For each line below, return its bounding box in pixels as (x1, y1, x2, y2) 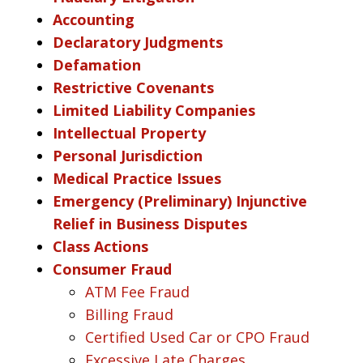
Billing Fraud (85, 304, 173, 324)
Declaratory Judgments (53, 32, 223, 52)
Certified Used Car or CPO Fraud (85, 327, 310, 347)
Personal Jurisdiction (53, 145, 203, 165)
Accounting (53, 9, 135, 29)
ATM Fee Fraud (85, 281, 190, 301)
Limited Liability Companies (53, 100, 255, 120)
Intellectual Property (53, 122, 206, 143)
